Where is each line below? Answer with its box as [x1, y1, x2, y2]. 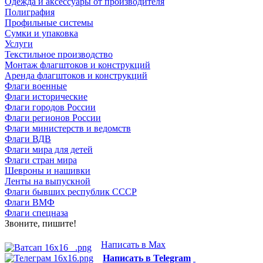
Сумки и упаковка [5, 28, 78, 39]
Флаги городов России [5, 102, 96, 113]
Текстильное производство [5, 49, 113, 60]
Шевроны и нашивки [5, 166, 90, 176]
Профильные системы [5, 18, 93, 28]
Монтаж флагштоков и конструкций [5, 60, 150, 70]
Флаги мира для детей [5, 144, 93, 155]
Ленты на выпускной [5, 176, 90, 187]
